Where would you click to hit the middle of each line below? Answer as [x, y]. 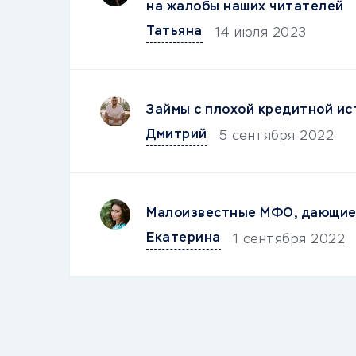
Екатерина [184, 238]
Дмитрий [177, 135]
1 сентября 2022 [288, 240]
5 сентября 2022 [276, 137]
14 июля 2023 [260, 33]
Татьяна [174, 32]
